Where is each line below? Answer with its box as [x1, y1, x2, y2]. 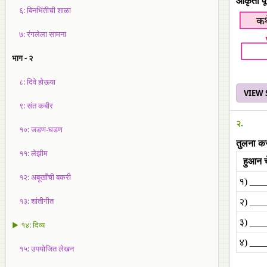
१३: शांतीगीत [12, 195, 54, 206]
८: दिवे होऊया [12, 76, 55, 87]
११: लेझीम [12, 148, 48, 159]
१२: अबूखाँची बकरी [12, 172, 71, 182]
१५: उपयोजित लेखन [12, 243, 74, 254]
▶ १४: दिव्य [12, 219, 45, 230]
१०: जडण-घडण [12, 124, 63, 135]
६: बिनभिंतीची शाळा [12, 5, 71, 15]
